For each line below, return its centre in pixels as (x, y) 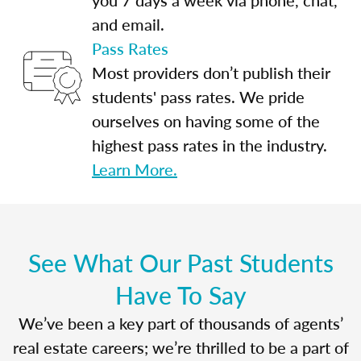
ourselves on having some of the (206, 120)
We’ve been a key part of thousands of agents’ (180, 323)
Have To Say (180, 295)
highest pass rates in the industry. (210, 145)
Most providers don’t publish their (211, 72)
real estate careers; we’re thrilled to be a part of (180, 347)
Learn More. (135, 169)
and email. (128, 24)
